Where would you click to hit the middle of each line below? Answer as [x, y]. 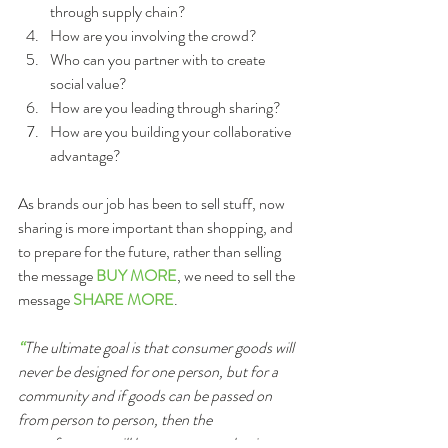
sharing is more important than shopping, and [157, 227]
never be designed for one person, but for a [149, 371]
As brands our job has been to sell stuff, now [153, 203]
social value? [91, 83]
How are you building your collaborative [172, 131]
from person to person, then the [116, 419]
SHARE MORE [123, 299]
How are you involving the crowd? [156, 35]
